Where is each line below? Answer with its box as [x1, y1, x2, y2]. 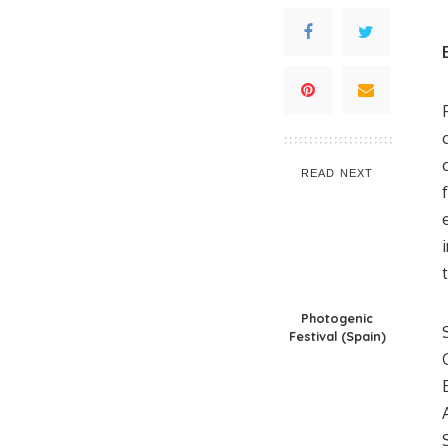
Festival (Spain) [288, 328, 386, 344]
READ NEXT [301, 167, 373, 179]
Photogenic [301, 310, 373, 326]
